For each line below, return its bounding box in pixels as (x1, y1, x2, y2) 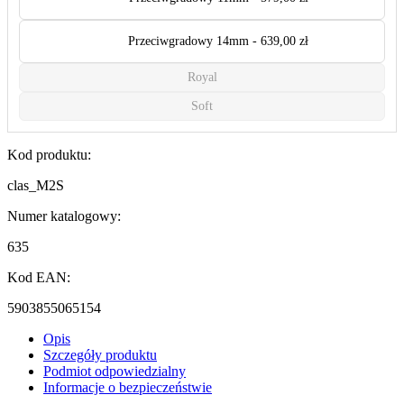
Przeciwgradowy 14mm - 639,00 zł (128, 34, 308, 49)
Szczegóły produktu (43, 347, 157, 363)
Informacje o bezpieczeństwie (43, 380, 212, 396)
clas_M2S (7, 178, 64, 194)
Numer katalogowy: (7, 208, 121, 225)
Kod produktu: (7, 147, 91, 163)
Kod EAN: (7, 270, 70, 286)
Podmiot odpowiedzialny (43, 363, 186, 380)
